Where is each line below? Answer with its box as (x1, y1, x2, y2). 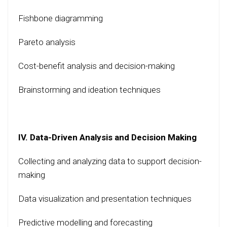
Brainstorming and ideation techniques (18, 85, 161, 95)
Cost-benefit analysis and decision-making (18, 61, 175, 71)
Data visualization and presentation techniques (18, 194, 192, 204)
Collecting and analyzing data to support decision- (18, 156, 202, 167)
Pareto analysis (18, 37, 75, 48)
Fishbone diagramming (18, 13, 103, 24)
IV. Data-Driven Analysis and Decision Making (18, 132, 197, 143)
